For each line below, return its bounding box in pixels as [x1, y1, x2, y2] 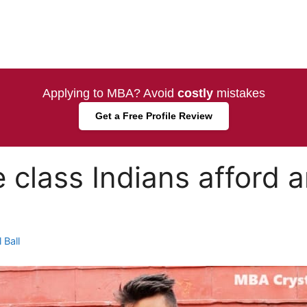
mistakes [212, 86, 265, 100]
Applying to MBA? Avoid [42, 86, 177, 100]
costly [177, 86, 213, 100]
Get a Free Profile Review [95, 110, 212, 121]
